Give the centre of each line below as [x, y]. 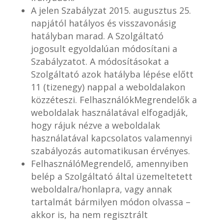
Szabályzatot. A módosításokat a [100, 61]
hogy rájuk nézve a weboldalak [95, 125]
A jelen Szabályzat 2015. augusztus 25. [111, 10]
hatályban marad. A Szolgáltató [97, 36]
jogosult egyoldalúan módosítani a [104, 49]
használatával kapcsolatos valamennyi [111, 138]
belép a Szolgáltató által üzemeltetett [111, 176]
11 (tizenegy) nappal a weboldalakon [108, 87]
